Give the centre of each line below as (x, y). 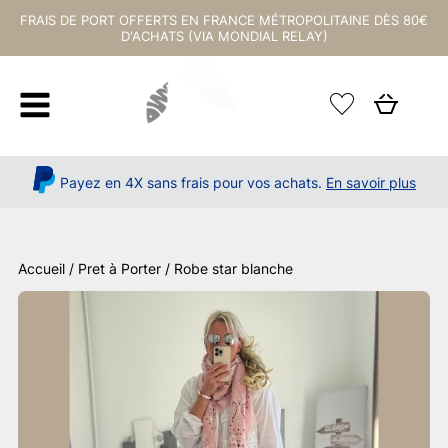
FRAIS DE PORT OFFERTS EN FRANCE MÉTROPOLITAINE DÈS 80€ (224, 20)
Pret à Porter (119, 268)
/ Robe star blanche (227, 268)
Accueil (41, 268)
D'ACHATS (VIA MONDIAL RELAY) (224, 36)
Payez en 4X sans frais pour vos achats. (191, 182)
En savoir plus (371, 182)
